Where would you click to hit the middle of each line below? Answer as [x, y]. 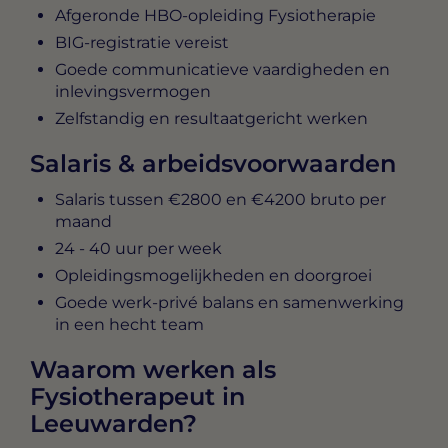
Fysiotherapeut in [137, 397]
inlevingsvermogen [133, 92]
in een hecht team [129, 325]
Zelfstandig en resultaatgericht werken [211, 119]
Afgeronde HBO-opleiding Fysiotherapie [215, 16]
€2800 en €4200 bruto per [277, 200]
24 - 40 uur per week [138, 249]
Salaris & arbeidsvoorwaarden [213, 164]
